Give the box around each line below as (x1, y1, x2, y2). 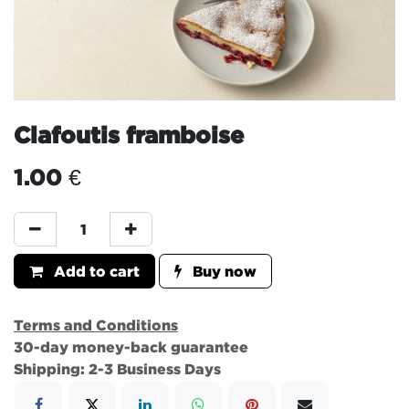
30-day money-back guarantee (14, 338, 248, 355)
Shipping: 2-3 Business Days (14, 360, 221, 377)
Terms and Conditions (14, 316, 178, 333)
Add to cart (50, 262, 140, 279)
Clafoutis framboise (14, 121, 244, 147)
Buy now (189, 262, 257, 279)
